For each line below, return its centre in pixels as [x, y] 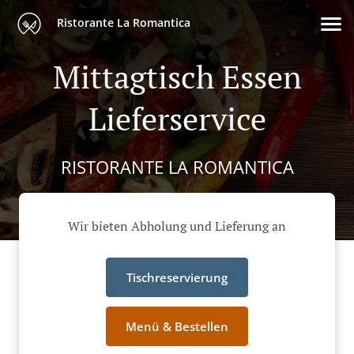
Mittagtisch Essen [177, 76]
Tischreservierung [177, 278]
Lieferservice [177, 118]
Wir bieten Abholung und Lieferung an [177, 226]
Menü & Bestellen [177, 327]
